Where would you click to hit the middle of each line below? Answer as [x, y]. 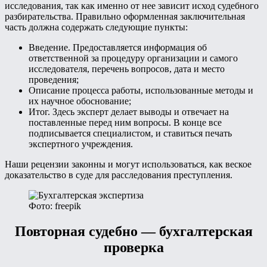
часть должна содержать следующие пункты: [96, 27]
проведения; [54, 79]
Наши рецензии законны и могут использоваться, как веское [128, 164]
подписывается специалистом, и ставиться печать [130, 133]
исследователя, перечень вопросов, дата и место [127, 69]
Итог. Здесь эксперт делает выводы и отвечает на [129, 111]
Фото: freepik [55, 206]
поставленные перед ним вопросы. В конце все [125, 122]
